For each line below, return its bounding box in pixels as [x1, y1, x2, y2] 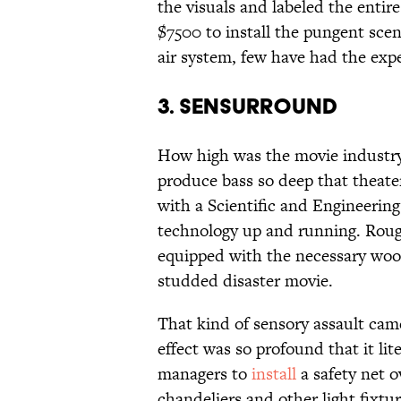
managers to [158, 362, 252, 387]
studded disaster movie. [158, 269, 333, 294]
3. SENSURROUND [158, 93, 337, 120]
